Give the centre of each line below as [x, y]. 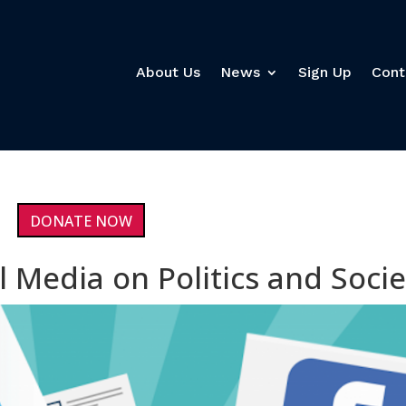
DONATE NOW [82, 222]
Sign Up [324, 72]
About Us [168, 72]
